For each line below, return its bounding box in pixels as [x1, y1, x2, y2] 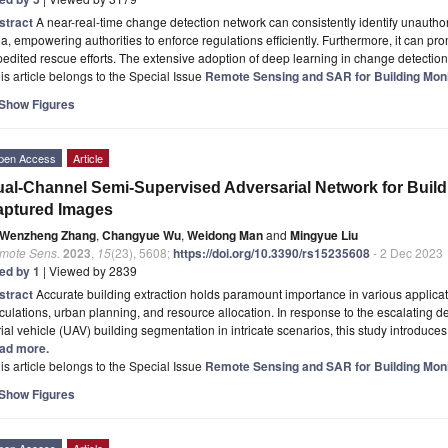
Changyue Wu [102, 225, 181, 244]
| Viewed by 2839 [40, 261, 137, 279]
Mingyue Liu [290, 225, 358, 244]
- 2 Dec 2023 [370, 243, 443, 261]
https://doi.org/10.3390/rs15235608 [173, 243, 370, 262]
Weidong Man [187, 225, 263, 244]
